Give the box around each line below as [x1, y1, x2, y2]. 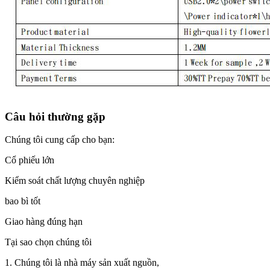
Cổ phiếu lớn [5, 155, 54, 166]
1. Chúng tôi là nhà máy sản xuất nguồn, [5, 257, 159, 268]
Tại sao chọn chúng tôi [5, 237, 92, 248]
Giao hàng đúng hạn [5, 216, 83, 227]
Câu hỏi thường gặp [5, 110, 105, 123]
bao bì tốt [5, 196, 40, 207]
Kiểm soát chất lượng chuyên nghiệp [5, 175, 145, 186]
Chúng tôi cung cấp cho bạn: [5, 134, 115, 145]
